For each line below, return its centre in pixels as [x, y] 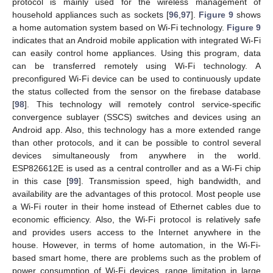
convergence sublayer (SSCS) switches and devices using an [136, 117]
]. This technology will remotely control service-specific [143, 105]
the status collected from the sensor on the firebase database [136, 92]
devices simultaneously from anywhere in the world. [136, 156]
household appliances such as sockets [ [90, 15]
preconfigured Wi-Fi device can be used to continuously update [136, 79]
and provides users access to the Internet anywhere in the [136, 232]
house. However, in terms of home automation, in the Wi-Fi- [136, 245]
